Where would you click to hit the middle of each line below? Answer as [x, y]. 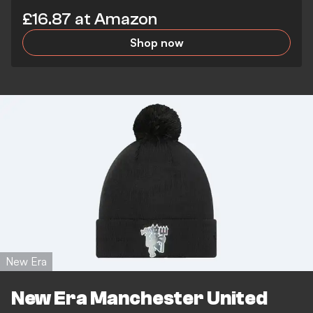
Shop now [156, 42]
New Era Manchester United [139, 299]
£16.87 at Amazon [90, 19]
